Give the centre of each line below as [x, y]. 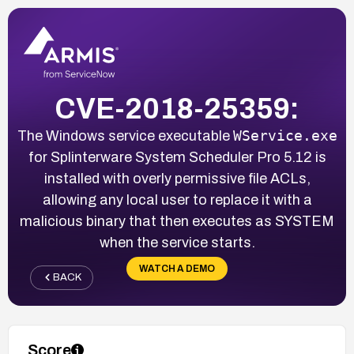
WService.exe [285, 135]
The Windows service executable [125, 136]
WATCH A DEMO [177, 268]
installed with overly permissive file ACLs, [177, 178]
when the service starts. [177, 242]
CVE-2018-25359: [177, 109]
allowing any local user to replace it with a [177, 200]
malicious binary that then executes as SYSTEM [177, 221]
